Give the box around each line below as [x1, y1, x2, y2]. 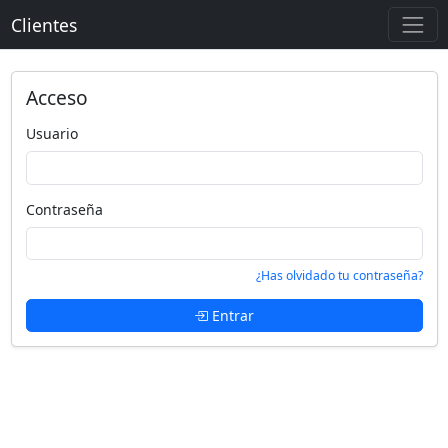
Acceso [25, 84, 88, 112]
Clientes [10, 12, 77, 37]
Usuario [25, 124, 78, 144]
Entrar [211, 306, 254, 325]
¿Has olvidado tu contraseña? [255, 266, 423, 284]
